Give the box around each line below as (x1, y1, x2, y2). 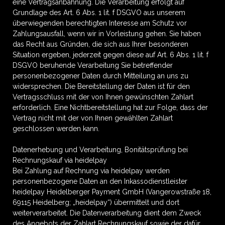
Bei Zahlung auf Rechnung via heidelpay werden (13, 167, 170, 175)
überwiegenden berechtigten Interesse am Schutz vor (13, 19, 187, 27)
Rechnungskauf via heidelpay (13, 156, 107, 164)
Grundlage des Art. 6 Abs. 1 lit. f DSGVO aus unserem (13, 9, 185, 17)
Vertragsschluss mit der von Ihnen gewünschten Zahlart (13, 93, 193, 101)
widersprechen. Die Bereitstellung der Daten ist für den (13, 82, 190, 90)
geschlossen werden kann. (13, 125, 99, 133)
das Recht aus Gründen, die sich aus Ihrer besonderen (13, 40, 188, 48)
